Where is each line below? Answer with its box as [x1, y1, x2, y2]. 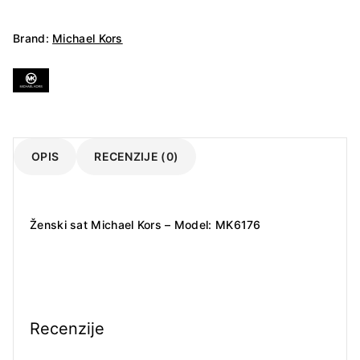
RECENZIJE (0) [94, 149, 179, 164]
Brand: [13, 31, 53, 45]
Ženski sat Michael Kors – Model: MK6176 [30, 218, 261, 232]
